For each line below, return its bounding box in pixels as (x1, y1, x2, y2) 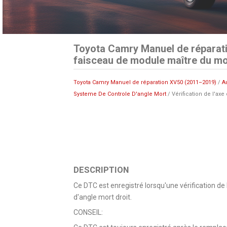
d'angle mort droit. (73, 193, 132, 201)
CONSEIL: (73, 208, 103, 216)
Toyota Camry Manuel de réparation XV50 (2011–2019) (73, 79, 216, 86)
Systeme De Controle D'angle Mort (73, 90, 166, 97)
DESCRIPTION (73, 164, 129, 175)
